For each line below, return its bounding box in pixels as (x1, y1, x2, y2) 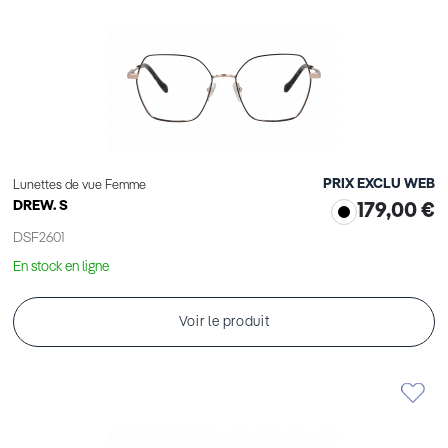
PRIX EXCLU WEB (323, 177, 435, 192)
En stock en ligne (13, 260, 109, 275)
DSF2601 (13, 231, 65, 246)
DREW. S (13, 199, 68, 214)
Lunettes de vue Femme (13, 179, 146, 193)
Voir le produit (178, 315, 270, 330)
